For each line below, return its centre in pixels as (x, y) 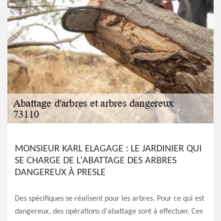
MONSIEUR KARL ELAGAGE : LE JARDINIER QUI (108, 149)
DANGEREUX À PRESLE (60, 173)
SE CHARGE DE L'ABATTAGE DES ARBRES (96, 161)
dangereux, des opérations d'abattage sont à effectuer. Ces (109, 212)
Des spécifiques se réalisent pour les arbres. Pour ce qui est (110, 199)
